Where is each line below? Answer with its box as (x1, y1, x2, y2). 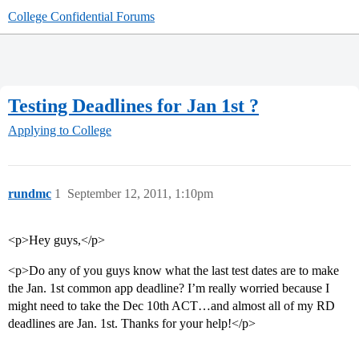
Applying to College (8, 123, 111, 138)
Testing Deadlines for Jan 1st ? (8, 95, 259, 116)
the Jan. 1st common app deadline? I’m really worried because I (8, 281, 329, 296)
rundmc (8, 187, 51, 201)
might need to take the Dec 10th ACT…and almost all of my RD (8, 299, 335, 313)
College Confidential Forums (8, 10, 155, 23)
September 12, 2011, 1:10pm (67, 187, 213, 201)
